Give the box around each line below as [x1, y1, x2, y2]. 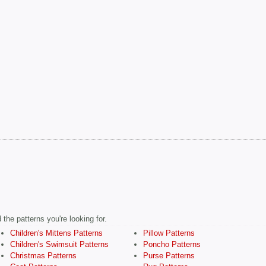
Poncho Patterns [143, 240, 201, 249]
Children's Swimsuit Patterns [10, 240, 109, 249]
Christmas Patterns [10, 251, 77, 261]
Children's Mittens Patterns [10, 229, 103, 238]
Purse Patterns [143, 251, 195, 261]
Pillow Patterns [143, 229, 195, 238]
